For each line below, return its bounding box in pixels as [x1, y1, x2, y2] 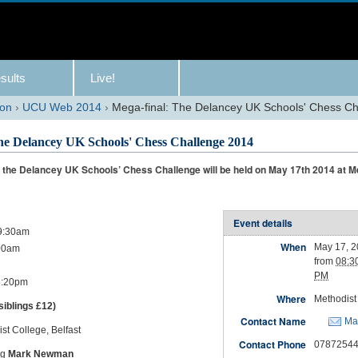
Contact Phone [238, 336, 306, 352]
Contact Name [240, 314, 306, 329]
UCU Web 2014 [22, 101, 102, 113]
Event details [233, 216, 292, 230]
